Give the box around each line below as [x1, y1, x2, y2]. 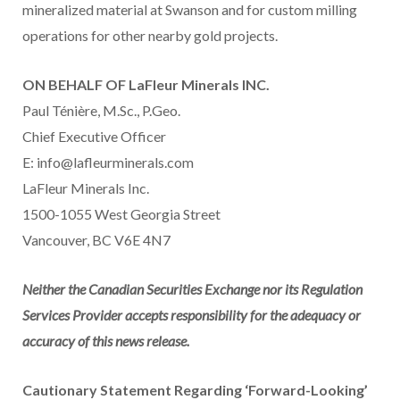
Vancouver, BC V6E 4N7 [22, 231, 171, 249]
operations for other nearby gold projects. [22, 27, 278, 45]
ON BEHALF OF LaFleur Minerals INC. [22, 76, 270, 94]
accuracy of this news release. [22, 332, 189, 350]
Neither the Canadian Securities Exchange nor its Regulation [22, 280, 362, 298]
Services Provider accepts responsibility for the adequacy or [22, 306, 361, 324]
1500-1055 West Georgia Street [22, 205, 221, 223]
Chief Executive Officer [22, 128, 166, 146]
